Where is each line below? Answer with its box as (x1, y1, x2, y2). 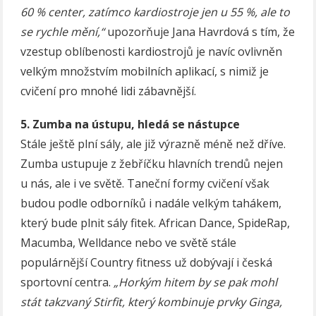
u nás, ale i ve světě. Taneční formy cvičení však (20, 175, 270, 191)
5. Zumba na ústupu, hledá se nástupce (20, 116, 241, 132)
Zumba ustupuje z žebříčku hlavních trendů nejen (20, 155, 284, 171)
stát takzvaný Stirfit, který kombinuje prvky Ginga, (20, 293, 283, 310)
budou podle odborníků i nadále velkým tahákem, (20, 195, 282, 211)
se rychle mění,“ (20, 23, 105, 39)
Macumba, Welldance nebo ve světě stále (20, 234, 237, 250)
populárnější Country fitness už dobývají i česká (20, 254, 273, 270)
